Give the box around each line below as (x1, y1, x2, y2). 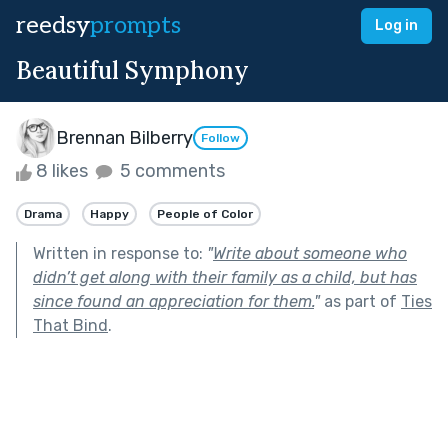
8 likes (32, 160, 92, 182)
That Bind (33, 315, 108, 335)
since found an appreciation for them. (33, 291, 314, 311)
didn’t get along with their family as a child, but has (33, 267, 417, 287)
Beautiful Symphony (16, 55, 249, 86)
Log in (375, 17, 418, 34)
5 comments (116, 160, 225, 182)
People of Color (157, 206, 253, 221)
